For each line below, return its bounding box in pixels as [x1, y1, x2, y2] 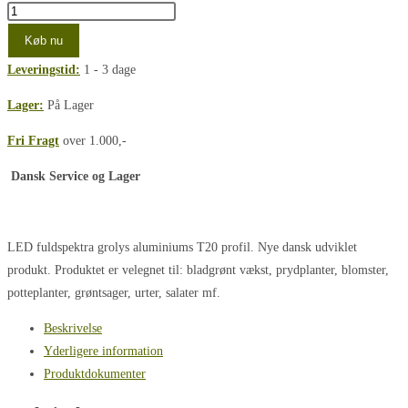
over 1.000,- [59, 134, 127, 148]
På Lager [44, 98, 94, 113]
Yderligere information [44, 344, 163, 359]
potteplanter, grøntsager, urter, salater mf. [7, 286, 220, 301]
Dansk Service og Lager [7, 169, 140, 184]
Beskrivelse [44, 321, 102, 336]
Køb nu [25, 34, 63, 48]
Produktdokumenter [44, 367, 146, 382]
